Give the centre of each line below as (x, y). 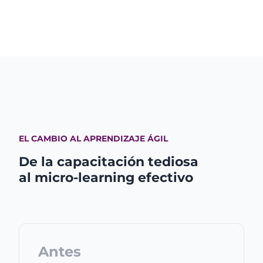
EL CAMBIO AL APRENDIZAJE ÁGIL (93, 139)
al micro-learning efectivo (106, 178)
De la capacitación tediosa (109, 162)
